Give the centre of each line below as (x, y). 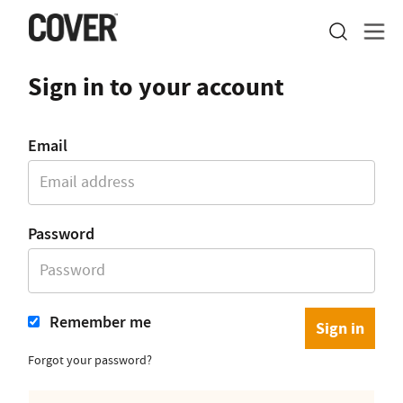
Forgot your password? (90, 360)
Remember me (99, 322)
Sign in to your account (156, 87)
